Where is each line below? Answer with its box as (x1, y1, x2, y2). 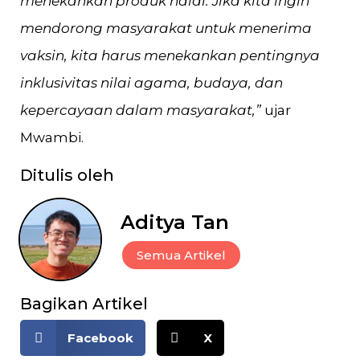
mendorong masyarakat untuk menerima (20, 20, 312, 36)
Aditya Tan (121, 210, 229, 234)
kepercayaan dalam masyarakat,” (20, 102, 261, 118)
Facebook (67, 330, 133, 346)
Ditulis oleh (20, 166, 114, 185)
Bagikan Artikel (20, 294, 148, 313)
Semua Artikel (137, 247, 226, 263)
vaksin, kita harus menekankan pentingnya (20, 47, 320, 63)
